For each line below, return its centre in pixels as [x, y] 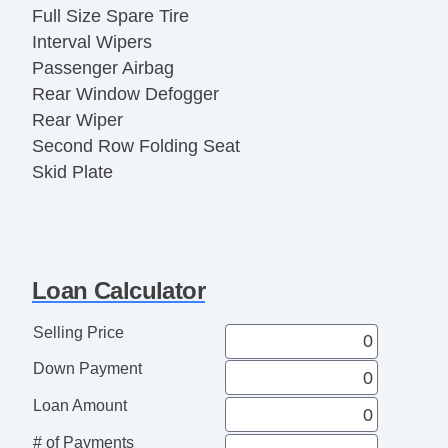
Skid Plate [72, 172]
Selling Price [78, 332]
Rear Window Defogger [125, 94]
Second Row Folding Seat [136, 146]
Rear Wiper [77, 120]
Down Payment [87, 369]
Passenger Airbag [103, 68]
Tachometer [79, 198]
